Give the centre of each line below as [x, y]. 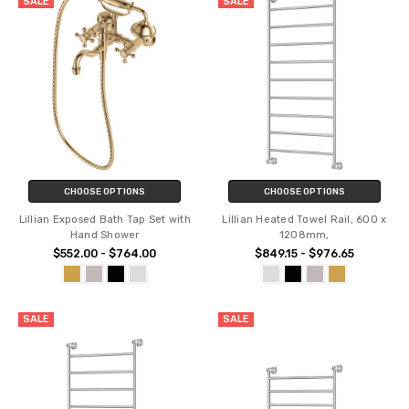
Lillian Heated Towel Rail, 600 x [304, 219]
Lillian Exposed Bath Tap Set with [105, 219]
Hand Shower [105, 235]
